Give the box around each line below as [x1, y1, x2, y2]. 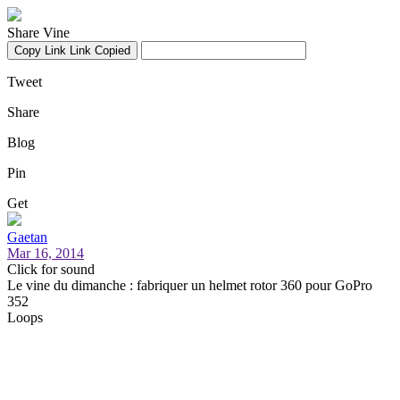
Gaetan [7, 229, 47, 245]
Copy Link [14, 44, 66, 57]
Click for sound [7, 262, 95, 277]
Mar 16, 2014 [7, 246, 84, 261]
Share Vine [7, 25, 70, 40]
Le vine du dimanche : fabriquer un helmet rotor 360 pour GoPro [7, 278, 372, 293]
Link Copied [70, 44, 130, 57]
